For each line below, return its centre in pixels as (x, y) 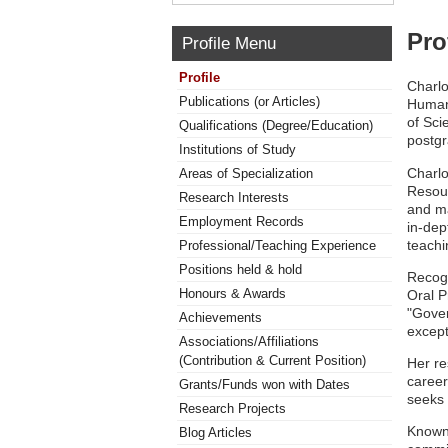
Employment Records (241, 221)
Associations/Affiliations (249, 341)
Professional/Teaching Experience (277, 245)
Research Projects (232, 408)
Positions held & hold (240, 269)
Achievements (220, 317)
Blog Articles (215, 432)
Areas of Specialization (246, 173)
